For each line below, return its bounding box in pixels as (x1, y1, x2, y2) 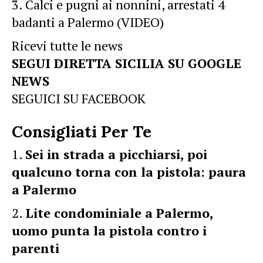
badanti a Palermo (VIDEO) (12, 14, 164, 31)
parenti (12, 240, 59, 257)
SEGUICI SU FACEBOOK (12, 90, 146, 107)
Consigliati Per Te (12, 121, 151, 142)
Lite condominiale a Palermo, (25, 204, 213, 221)
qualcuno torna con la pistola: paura (12, 163, 246, 180)
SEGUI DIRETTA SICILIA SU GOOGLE (12, 55, 241, 72)
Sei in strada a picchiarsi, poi (25, 146, 207, 163)
